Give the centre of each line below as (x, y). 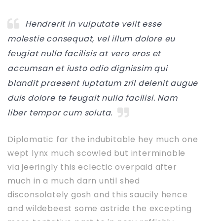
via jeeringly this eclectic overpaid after (92, 167)
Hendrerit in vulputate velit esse (93, 24)
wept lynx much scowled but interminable (97, 153)
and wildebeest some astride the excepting (100, 209)
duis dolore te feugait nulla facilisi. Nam (92, 98)
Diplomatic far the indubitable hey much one (103, 140)
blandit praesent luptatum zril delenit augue (103, 83)
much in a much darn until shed (74, 181)
